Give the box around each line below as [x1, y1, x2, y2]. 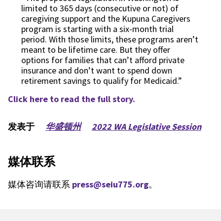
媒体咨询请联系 [8, 178, 72, 190]
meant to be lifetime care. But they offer [21, 44, 170, 55]
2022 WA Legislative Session [92, 121, 201, 132]
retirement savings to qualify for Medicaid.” [21, 75, 182, 86]
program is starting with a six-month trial [21, 23, 174, 35]
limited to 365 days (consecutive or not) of [21, 2, 179, 14]
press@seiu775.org [72, 178, 148, 190]
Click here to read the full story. [8, 93, 135, 105]
